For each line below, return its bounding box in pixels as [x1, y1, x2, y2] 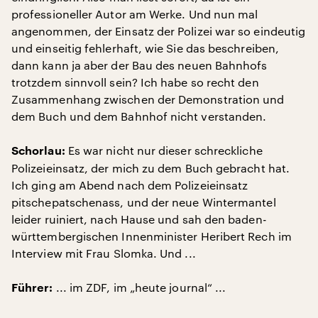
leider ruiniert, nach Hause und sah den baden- [11, 212, 267, 226]
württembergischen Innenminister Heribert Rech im [11, 229, 292, 243]
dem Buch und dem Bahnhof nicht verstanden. [11, 109, 267, 123]
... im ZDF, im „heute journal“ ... [53, 280, 226, 294]
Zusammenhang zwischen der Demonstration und [11, 92, 285, 106]
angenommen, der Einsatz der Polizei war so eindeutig [11, 24, 306, 38]
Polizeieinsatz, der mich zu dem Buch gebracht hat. [11, 161, 290, 175]
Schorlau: [11, 146, 65, 157]
